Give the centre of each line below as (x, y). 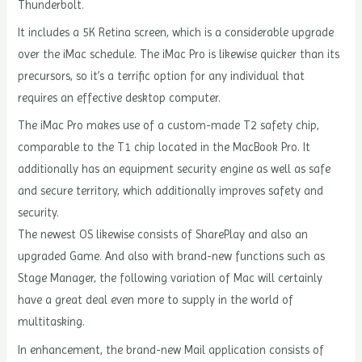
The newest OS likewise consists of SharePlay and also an (163, 235)
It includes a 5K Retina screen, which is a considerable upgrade (176, 32)
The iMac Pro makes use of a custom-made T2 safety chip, (169, 126)
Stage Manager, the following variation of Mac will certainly (170, 278)
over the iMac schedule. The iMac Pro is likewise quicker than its (179, 54)
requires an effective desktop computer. (120, 97)
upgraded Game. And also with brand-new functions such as (172, 257)
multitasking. (52, 322)
